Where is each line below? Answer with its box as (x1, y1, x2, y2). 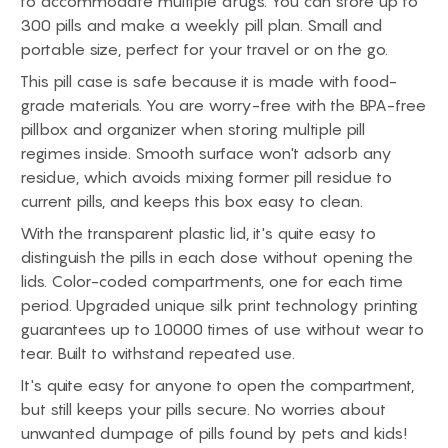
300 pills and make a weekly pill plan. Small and (20, 15, 382, 35)
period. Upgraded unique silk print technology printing (20, 295, 418, 315)
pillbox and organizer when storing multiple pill (20, 119, 365, 139)
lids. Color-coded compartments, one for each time (20, 271, 403, 291)
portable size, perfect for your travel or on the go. (20, 39, 388, 59)
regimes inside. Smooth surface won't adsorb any (20, 143, 392, 163)
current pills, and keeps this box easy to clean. (20, 191, 363, 211)
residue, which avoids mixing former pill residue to (20, 167, 392, 187)
